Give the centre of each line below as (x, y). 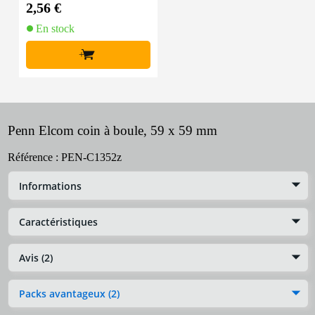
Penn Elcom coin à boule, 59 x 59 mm (112, 131)
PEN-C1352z (91, 157)
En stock (55, 29)
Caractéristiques (58, 221)
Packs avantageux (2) (69, 294)
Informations (50, 186)
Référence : (34, 157)
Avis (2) (36, 257)
